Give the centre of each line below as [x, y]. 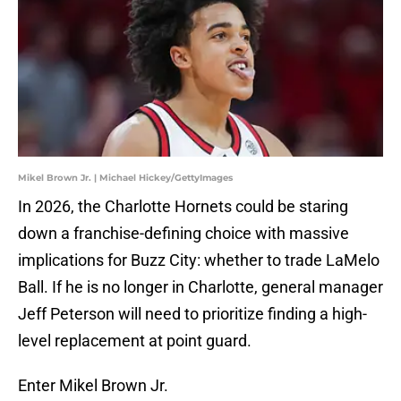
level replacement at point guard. [135, 341]
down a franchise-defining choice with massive [183, 234]
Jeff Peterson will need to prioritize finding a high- [192, 314]
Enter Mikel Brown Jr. [93, 386]
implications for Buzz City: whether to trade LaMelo [199, 260]
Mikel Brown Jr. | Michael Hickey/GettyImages [125, 178]
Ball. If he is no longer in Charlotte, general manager [200, 287]
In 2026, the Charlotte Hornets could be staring [183, 207]
